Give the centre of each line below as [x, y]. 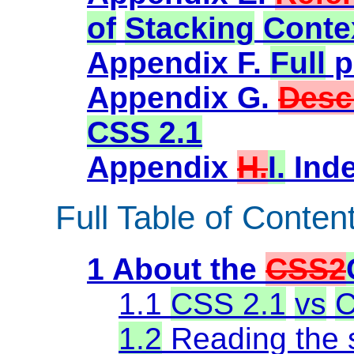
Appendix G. [183, 97]
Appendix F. [179, 62]
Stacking [190, 28]
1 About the [176, 269]
